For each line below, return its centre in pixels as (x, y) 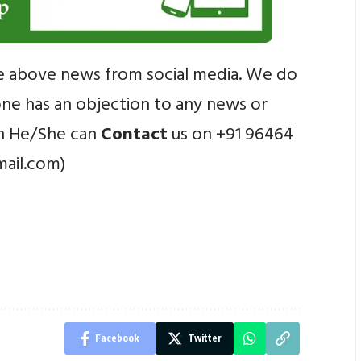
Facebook (118, 338)
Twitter (205, 338)
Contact (135, 135)
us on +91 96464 (231, 135)
